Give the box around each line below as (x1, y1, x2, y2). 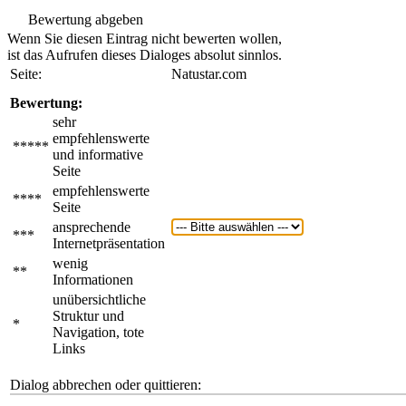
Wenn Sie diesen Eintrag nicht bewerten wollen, (7, 31, 282, 46)
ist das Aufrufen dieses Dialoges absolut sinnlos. (7, 47, 282, 63)
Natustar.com (171, 66, 246, 82)
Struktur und (53, 308, 124, 324)
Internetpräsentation (53, 236, 165, 251)
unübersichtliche (53, 292, 146, 307)
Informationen (53, 272, 133, 287)
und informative (53, 147, 143, 162)
